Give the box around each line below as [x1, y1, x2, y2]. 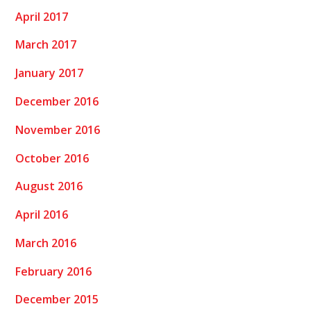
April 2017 [15, 8, 69, 24]
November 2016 [15, 121, 101, 137]
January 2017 [15, 65, 84, 81]
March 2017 [15, 37, 77, 53]
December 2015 [15, 292, 99, 308]
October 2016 [15, 150, 90, 166]
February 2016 [15, 263, 92, 279]
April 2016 [15, 207, 69, 223]
